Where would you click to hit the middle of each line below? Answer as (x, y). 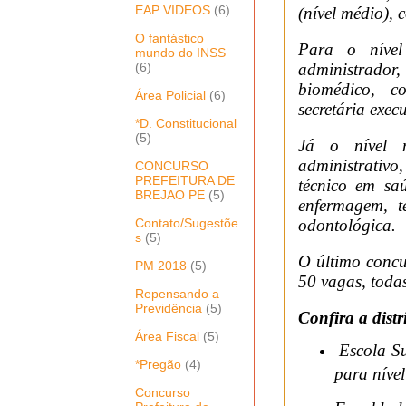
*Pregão (158, 364)
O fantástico (169, 38)
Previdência (169, 308)
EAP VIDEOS (173, 10)
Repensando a (177, 293)
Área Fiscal (167, 336)
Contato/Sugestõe (187, 222)
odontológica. (347, 225)
